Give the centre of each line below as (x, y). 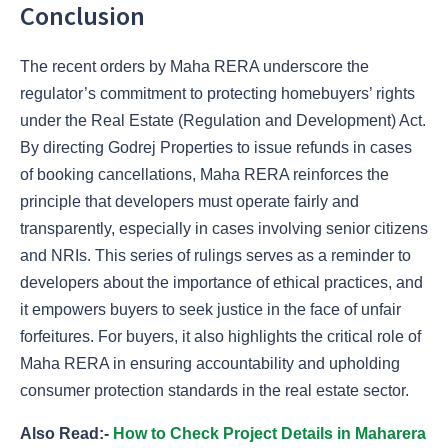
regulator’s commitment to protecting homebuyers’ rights (217, 94)
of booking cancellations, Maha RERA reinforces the (204, 175)
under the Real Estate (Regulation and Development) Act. (223, 121)
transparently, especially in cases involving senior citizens (224, 229)
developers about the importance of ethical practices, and (221, 283)
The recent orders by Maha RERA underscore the (194, 67)
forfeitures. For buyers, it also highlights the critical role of (220, 337)
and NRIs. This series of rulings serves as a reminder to (215, 256)
